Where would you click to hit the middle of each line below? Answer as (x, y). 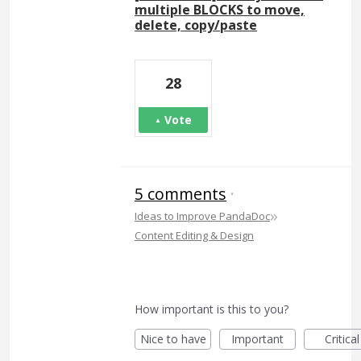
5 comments (180, 193)
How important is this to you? (212, 309)
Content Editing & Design (194, 235)
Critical (342, 338)
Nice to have (173, 338)
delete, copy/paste (196, 25)
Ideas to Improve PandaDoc (202, 216)
